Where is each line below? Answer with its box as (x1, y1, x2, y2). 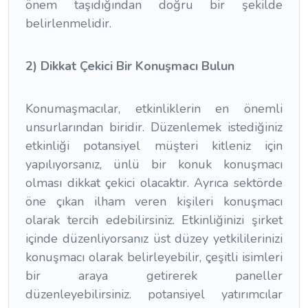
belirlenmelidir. (25, 14, 111, 32)
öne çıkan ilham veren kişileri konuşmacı (25, 192, 283, 210)
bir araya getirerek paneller (25, 267, 283, 284)
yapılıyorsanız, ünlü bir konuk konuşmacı (25, 155, 283, 173)
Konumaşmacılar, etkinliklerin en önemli (25, 100, 283, 117)
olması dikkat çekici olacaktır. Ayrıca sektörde (25, 174, 283, 191)
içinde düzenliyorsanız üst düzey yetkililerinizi (25, 230, 283, 247)
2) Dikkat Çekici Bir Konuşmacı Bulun (25, 57, 234, 74)
